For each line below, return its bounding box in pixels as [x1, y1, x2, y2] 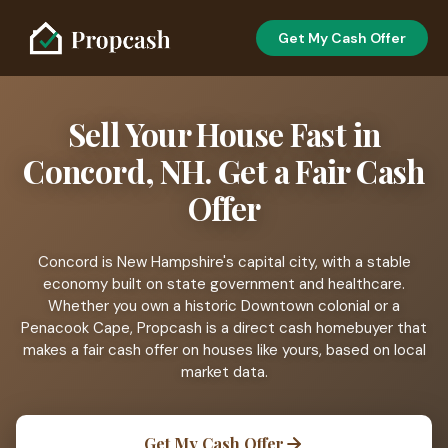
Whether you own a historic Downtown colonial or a [48, 296, 400, 317]
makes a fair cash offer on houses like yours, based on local [22, 340, 426, 361]
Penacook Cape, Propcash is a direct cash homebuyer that [21, 318, 427, 339]
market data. [180, 362, 268, 383]
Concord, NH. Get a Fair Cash [23, 150, 425, 193]
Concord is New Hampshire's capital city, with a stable [37, 252, 411, 273]
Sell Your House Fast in [67, 113, 381, 156]
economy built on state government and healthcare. [43, 274, 405, 295]
